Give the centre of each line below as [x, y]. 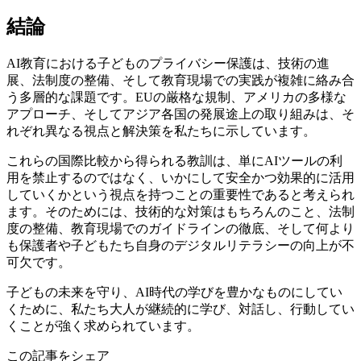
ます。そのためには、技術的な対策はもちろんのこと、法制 [180, 212]
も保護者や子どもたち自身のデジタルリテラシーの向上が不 [180, 246]
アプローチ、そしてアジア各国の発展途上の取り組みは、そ [180, 114]
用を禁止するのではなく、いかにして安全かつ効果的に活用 [180, 178]
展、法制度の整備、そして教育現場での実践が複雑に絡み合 [180, 81]
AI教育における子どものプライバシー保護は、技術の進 [168, 64]
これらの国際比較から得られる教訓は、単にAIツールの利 [174, 161]
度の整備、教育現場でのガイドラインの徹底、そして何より [180, 229]
